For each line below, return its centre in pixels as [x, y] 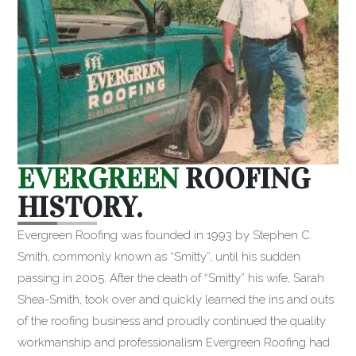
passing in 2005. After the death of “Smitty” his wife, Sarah [171, 279]
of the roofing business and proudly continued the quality [172, 321]
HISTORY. [80, 208]
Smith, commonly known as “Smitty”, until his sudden [159, 257]
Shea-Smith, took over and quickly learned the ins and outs [176, 300]
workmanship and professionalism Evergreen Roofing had [174, 343]
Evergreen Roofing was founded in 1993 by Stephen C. [165, 236]
